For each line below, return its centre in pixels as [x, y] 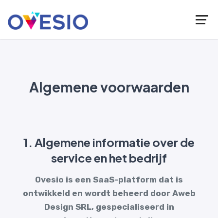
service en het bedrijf [109, 158]
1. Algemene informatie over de [109, 142]
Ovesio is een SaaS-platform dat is [109, 180]
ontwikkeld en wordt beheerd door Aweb [109, 193]
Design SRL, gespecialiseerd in [109, 207]
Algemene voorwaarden [109, 87]
